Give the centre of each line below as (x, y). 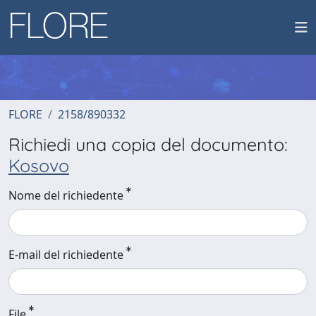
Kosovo (39, 165)
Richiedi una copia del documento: (148, 144)
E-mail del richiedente (66, 255)
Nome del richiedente (66, 195)
